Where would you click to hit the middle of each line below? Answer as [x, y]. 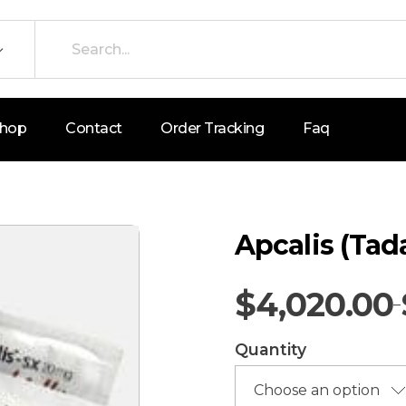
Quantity [271, 349]
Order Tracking [213, 128]
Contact [94, 128]
